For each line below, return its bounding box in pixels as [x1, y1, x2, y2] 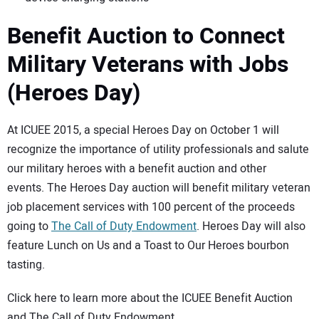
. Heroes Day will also [197, 218, 305, 236]
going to [7, 218, 51, 236]
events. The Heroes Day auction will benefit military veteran [7, 179, 310, 197]
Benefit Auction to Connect [7, 19, 285, 53]
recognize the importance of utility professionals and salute [7, 141, 309, 159]
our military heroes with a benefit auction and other [7, 160, 266, 178]
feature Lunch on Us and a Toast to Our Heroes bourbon [7, 237, 289, 255]
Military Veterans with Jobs [7, 47, 288, 81]
